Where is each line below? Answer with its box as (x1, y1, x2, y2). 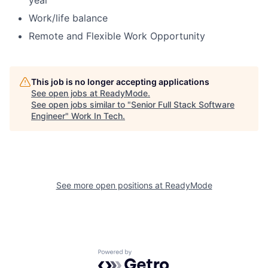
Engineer (31, 111, 65, 121)
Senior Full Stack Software (131, 99, 234, 110)
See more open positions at (56, 180, 165, 191)
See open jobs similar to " (31, 99, 131, 110)
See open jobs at (31, 88, 100, 99)
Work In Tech (71, 111, 123, 121)
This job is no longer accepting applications (31, 77, 209, 87)
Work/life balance (29, 12, 108, 25)
